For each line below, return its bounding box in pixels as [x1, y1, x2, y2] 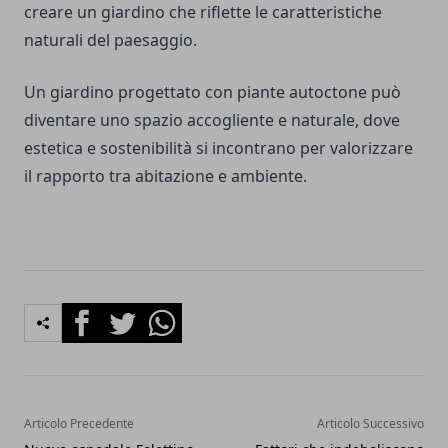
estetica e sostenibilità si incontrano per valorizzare [24, 137, 413, 160]
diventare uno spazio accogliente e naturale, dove [24, 109, 400, 132]
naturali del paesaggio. [24, 29, 197, 52]
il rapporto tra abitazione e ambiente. [24, 165, 307, 188]
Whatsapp [141, 303, 218, 326]
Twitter [101, 303, 155, 326]
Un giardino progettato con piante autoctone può [24, 81, 401, 104]
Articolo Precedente [24, 415, 134, 433]
